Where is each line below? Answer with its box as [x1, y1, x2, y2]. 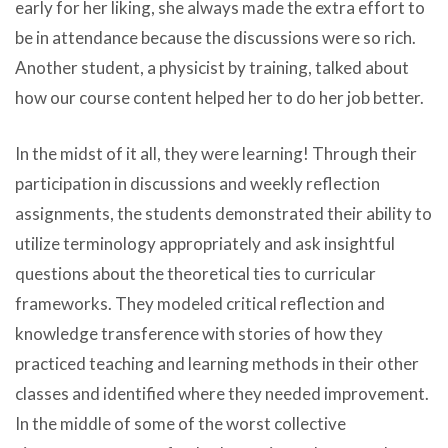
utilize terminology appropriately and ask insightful [15, 232, 395, 254]
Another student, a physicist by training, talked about [15, 57, 409, 79]
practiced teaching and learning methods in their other [15, 352, 419, 374]
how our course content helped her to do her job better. [15, 87, 424, 109]
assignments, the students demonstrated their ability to [15, 202, 432, 224]
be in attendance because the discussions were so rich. [15, 27, 416, 49]
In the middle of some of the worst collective [15, 412, 346, 434]
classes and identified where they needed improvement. [15, 382, 429, 404]
